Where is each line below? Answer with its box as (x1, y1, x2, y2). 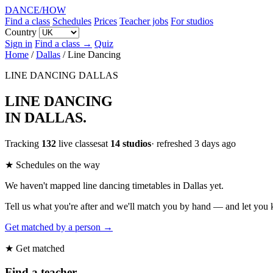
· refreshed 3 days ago (151, 138, 236, 149)
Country (5, 27, 37, 37)
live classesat (56, 138, 110, 149)
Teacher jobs (119, 16, 168, 26)
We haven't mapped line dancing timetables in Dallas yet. (5, 180, 224, 191)
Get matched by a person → (5, 221, 113, 232)
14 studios (110, 138, 151, 149)
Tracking (5, 138, 41, 149)
